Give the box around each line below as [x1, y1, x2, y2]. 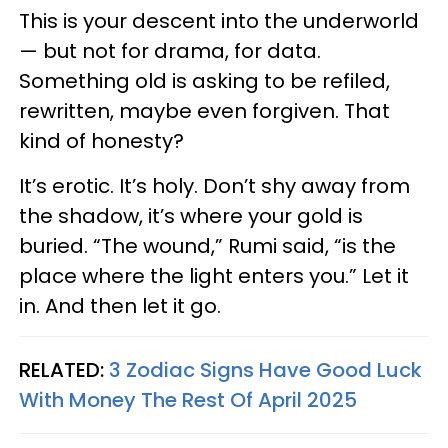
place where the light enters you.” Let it [19, 262, 409, 290]
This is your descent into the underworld [19, 7, 419, 35]
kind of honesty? [19, 127, 189, 155]
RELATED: [19, 356, 109, 384]
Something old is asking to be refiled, [19, 67, 390, 95]
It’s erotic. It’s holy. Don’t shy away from [19, 172, 410, 200]
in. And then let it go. [19, 292, 221, 320]
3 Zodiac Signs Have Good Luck [109, 356, 422, 384]
